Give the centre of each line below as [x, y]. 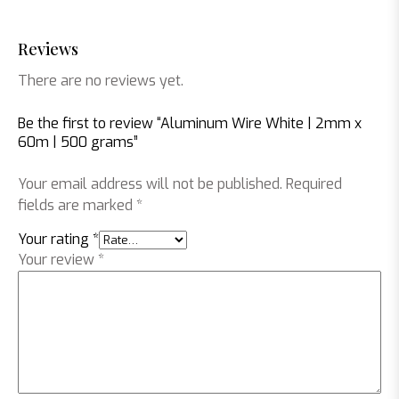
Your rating [55, 239]
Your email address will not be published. [150, 184]
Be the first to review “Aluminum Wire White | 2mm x [190, 123]
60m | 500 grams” [78, 142]
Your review [58, 260]
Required [314, 184]
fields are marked [77, 205]
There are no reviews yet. [101, 81]
